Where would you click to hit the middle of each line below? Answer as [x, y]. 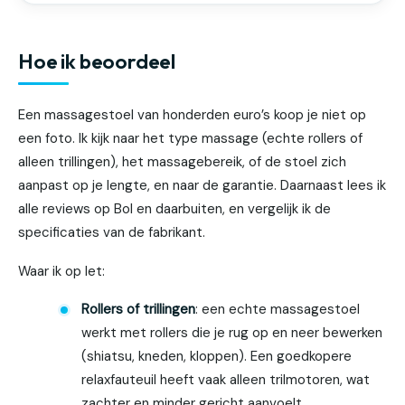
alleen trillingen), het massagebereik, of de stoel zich [182, 162]
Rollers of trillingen [139, 310]
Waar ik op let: [61, 271]
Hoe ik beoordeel [97, 61]
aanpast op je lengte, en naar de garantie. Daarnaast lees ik [202, 186]
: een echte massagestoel [278, 310]
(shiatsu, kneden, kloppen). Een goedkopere [217, 357]
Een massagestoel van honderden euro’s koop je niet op [192, 115]
